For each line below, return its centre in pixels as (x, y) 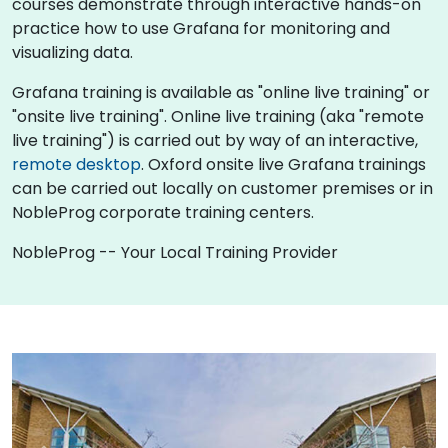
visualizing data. (72, 52)
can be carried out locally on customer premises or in (222, 188)
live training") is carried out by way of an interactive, (215, 140)
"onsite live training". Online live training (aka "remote (218, 116)
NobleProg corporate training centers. (163, 212)
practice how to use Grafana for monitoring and (201, 28)
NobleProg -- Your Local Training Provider (175, 252)
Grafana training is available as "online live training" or (221, 92)
